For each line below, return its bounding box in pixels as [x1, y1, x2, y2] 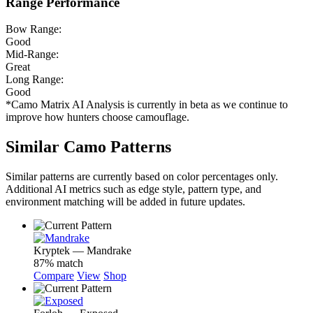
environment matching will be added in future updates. [6, 196, 245, 208]
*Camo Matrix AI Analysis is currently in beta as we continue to [6, 99, 288, 111]
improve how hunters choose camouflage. [6, 111, 189, 124]
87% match [34, 257, 83, 270]
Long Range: [6, 73, 64, 86]
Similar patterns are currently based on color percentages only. [6, 170, 278, 183]
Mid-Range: [6, 48, 59, 61]
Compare [34, 270, 74, 282]
